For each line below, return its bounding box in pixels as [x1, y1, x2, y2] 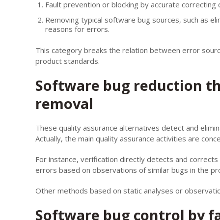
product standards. [35, 55, 100, 66]
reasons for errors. [45, 24, 110, 34]
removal [35, 93, 93, 113]
